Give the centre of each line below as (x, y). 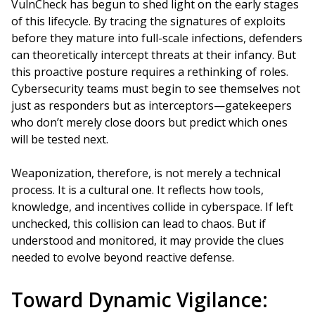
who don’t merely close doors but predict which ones (149, 122)
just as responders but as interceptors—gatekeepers (152, 105)
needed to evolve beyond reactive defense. (123, 257)
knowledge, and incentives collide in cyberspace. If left (152, 207)
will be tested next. (60, 139)
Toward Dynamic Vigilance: (140, 300)
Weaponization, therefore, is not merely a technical (146, 173)
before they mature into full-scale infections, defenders (157, 38)
